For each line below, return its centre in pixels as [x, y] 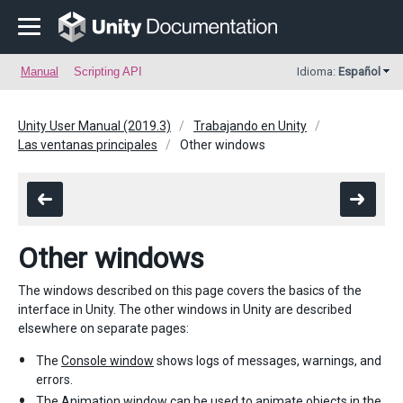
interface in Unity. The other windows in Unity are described [185, 309]
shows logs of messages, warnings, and [268, 361]
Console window [107, 361]
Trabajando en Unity [250, 126]
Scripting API [108, 72]
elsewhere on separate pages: [103, 328]
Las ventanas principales [88, 145]
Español [359, 72]
